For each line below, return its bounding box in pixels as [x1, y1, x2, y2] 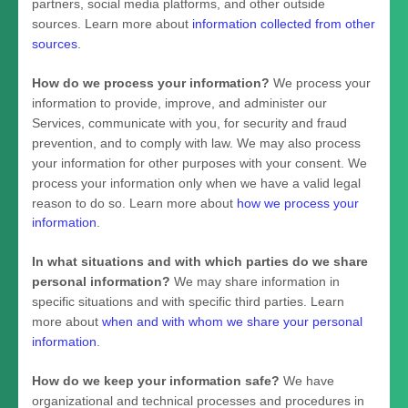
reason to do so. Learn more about [32, 195, 237, 210]
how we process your [237, 195, 359, 210]
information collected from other [192, 15, 375, 31]
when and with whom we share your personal [102, 313, 362, 329]
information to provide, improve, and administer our [32, 95, 327, 110]
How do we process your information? [32, 75, 270, 90]
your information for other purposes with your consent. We [32, 155, 367, 170]
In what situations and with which [32, 253, 246, 269]
